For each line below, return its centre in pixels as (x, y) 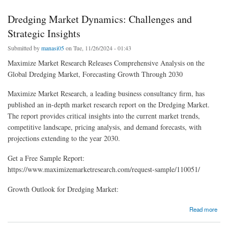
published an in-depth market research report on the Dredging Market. (109, 105)
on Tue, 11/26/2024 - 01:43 (98, 48)
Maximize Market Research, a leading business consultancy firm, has (106, 94)
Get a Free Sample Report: (46, 158)
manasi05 (53, 48)
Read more (204, 209)
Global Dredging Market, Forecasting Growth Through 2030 (95, 74)
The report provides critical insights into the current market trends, (104, 116)
